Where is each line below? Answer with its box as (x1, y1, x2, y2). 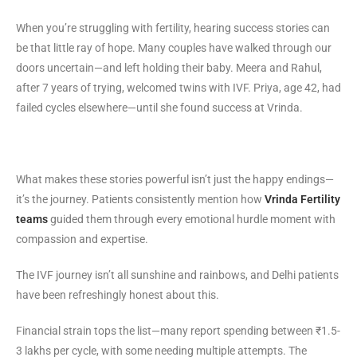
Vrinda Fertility (265, 192, 340, 206)
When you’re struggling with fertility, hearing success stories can (16, 21, 330, 34)
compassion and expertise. (16, 232, 148, 245)
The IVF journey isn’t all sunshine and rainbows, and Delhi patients (16, 268, 339, 281)
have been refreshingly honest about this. (16, 288, 219, 301)
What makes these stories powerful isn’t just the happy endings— (16, 172, 334, 186)
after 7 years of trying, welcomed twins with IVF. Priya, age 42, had (16, 80, 341, 94)
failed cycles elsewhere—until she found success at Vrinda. (16, 100, 303, 114)
